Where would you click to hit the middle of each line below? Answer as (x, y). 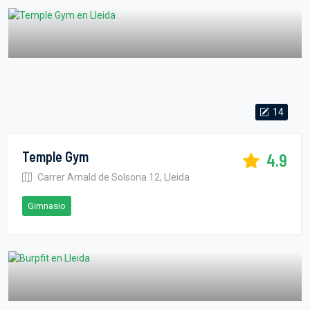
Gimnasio (47, 206)
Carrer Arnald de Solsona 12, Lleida (112, 177)
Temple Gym (55, 156)
